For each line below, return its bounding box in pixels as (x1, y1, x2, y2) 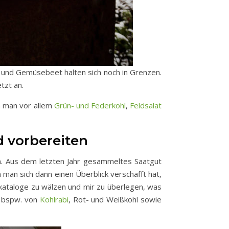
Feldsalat (130, 100, 162, 110)
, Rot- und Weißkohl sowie (68, 194, 162, 204)
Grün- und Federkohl (54, 100, 126, 110)
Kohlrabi (39, 194, 68, 204)
